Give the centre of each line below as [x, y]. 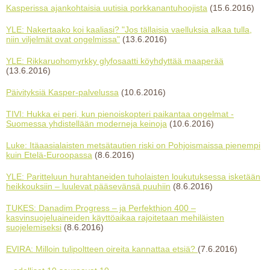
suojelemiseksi [34, 227]
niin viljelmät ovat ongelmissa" [63, 39]
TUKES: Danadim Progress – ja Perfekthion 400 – [101, 208]
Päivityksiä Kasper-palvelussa [62, 92]
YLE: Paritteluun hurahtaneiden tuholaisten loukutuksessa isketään [133, 177]
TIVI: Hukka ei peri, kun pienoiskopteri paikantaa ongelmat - [120, 114]
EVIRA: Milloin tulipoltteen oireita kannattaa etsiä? [102, 249]
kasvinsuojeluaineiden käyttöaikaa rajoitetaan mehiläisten [115, 218]
